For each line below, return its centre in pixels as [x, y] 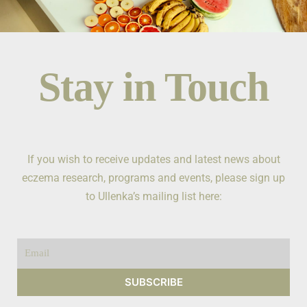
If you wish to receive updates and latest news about [153, 159]
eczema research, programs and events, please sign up [153, 178]
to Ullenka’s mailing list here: [153, 196]
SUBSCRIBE [153, 282]
